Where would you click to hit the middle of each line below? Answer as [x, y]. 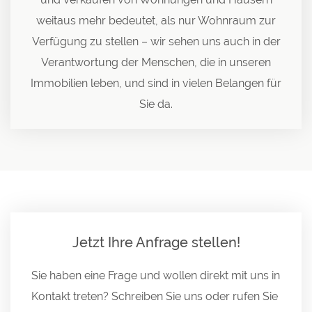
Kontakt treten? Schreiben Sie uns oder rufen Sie [155, 296]
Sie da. [156, 104]
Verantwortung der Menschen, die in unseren [156, 62]
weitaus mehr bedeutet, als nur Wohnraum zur [156, 20]
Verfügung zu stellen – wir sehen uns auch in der [156, 41]
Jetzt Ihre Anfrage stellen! [156, 242]
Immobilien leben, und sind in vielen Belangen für [156, 83]
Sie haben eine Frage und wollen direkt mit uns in [156, 275]
